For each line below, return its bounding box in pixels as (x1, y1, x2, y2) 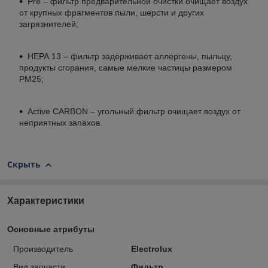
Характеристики (7, 196, 84, 206)
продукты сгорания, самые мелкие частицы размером (19, 63, 232, 72)
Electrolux (130, 244, 172, 254)
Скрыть (7, 159, 41, 170)
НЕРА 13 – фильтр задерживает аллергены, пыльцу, (28, 51, 232, 61)
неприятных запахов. (19, 118, 102, 127)
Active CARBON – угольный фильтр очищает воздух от (28, 106, 240, 116)
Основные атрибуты (7, 224, 95, 234)
